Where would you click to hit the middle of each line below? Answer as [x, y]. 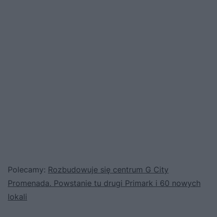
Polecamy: [28, 169]
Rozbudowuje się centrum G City [108, 169]
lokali [17, 196]
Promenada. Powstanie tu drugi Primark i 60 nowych [104, 183]
